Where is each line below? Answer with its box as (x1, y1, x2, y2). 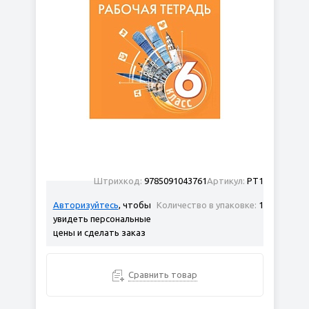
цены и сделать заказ (52, 228, 146, 237)
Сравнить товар (128, 270, 197, 279)
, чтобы (118, 200, 151, 210)
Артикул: (206, 176, 247, 186)
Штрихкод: (93, 176, 144, 186)
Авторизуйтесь (52, 200, 119, 210)
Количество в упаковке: (156, 200, 259, 210)
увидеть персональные (52, 214, 151, 223)
